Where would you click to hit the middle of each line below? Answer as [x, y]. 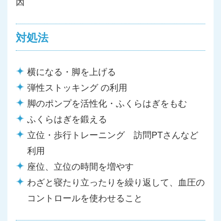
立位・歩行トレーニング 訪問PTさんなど [113, 134]
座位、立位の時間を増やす [80, 166]
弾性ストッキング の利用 [77, 87]
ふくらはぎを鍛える [67, 118]
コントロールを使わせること [85, 197]
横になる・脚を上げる [72, 71]
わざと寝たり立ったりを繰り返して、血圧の [116, 182]
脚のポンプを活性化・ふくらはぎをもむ [107, 103]
